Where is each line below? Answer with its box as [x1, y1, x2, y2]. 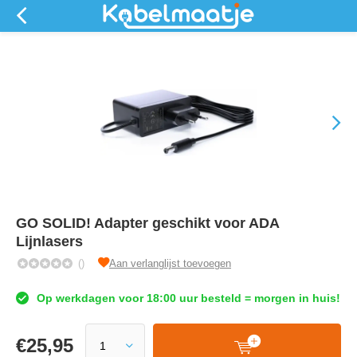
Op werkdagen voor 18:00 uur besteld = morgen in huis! [33, 292, 340, 304]
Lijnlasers [16, 233, 83, 249]
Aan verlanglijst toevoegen [109, 257, 231, 269]
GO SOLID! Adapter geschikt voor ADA [16, 215, 279, 231]
